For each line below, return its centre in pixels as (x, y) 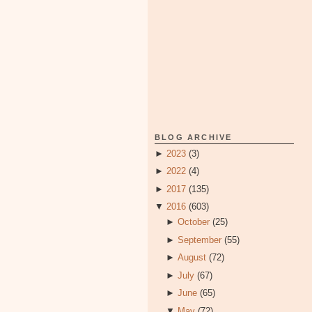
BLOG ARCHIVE (194, 138)
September (199, 240)
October (193, 222)
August (192, 258)
